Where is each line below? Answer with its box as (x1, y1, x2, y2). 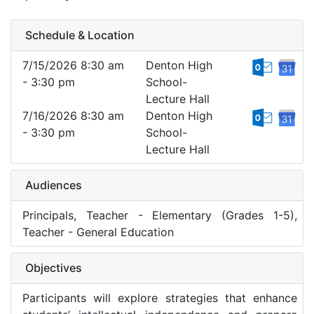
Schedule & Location (25, 28, 135, 42)
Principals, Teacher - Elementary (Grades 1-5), (22, 208, 297, 222)
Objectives (25, 261, 82, 275)
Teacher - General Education (22, 225, 174, 239)
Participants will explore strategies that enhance (22, 291, 297, 305)
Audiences (25, 178, 82, 192)
